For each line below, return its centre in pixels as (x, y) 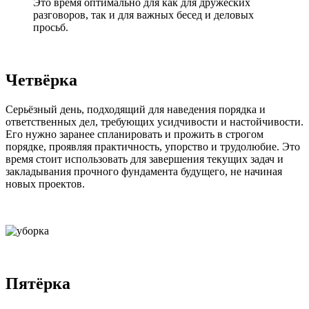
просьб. (51, 28)
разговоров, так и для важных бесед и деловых (143, 15)
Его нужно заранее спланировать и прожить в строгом (134, 134)
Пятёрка (38, 283)
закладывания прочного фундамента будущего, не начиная (144, 171)
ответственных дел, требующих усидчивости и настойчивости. (154, 121)
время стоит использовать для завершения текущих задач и (144, 159)
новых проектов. (45, 183)
